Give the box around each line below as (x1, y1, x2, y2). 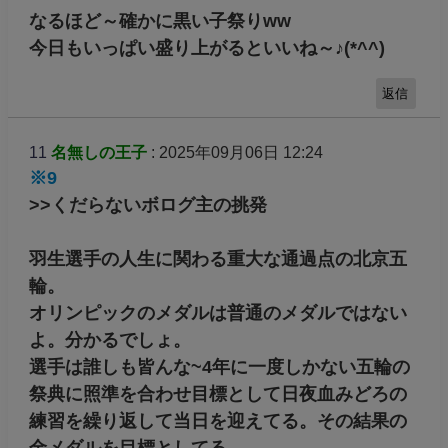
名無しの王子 (50, 144, 147, 162)
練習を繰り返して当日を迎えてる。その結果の (28, 411, 407, 432)
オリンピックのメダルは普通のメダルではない (28, 303, 407, 324)
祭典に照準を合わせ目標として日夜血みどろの (28, 384, 407, 405)
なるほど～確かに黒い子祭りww (28, 10, 291, 31)
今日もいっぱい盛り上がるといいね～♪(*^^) (28, 37, 385, 58)
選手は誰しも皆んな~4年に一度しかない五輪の (28, 357, 410, 378)
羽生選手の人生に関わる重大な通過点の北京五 (28, 249, 407, 270)
